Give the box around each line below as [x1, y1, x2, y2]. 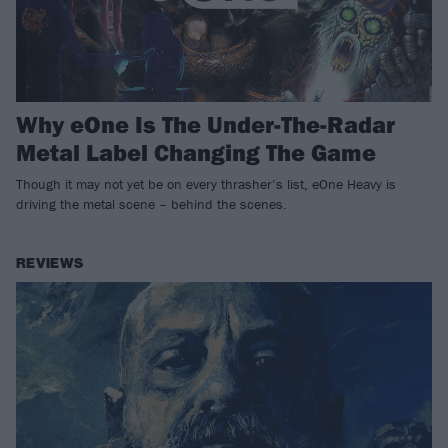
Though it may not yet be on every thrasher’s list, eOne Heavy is [16, 175, 396, 194]
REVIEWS [16, 255, 84, 273]
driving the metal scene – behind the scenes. [16, 195, 287, 214]
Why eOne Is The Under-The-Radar [16, 109, 395, 140]
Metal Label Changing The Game [16, 137, 376, 168]
